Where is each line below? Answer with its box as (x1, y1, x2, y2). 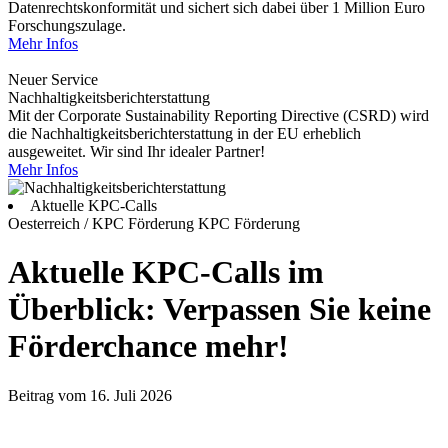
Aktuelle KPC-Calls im (8, 254, 324, 291)
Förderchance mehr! (8, 328, 289, 365)
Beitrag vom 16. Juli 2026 (8, 386, 172, 404)
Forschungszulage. (8, 17, 126, 34)
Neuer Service (8, 71, 98, 88)
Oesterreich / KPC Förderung (8, 215, 198, 232)
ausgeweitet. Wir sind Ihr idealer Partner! (8, 143, 265, 160)
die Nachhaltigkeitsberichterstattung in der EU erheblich (8, 125, 361, 142)
